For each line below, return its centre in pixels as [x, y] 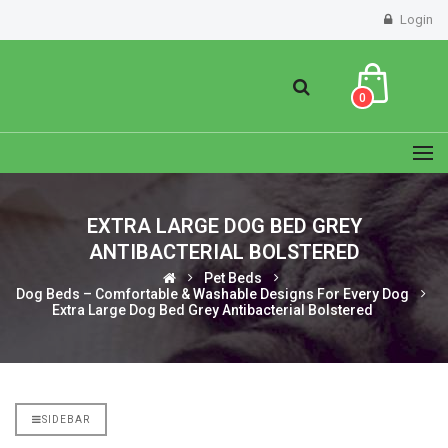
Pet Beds [232, 278]
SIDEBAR [66, 419]
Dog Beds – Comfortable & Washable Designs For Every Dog [212, 294]
